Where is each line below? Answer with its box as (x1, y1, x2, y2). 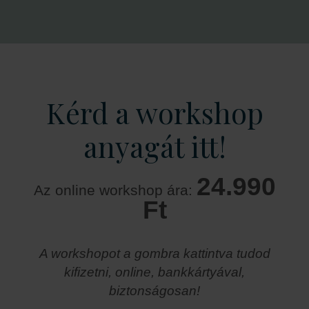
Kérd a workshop (46, 93, 263, 131)
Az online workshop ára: (33, 182, 197, 199)
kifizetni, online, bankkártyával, (64, 265, 245, 280)
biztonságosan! (109, 283, 200, 299)
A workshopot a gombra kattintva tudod (39, 246, 270, 261)
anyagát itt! (83, 127, 226, 165)
